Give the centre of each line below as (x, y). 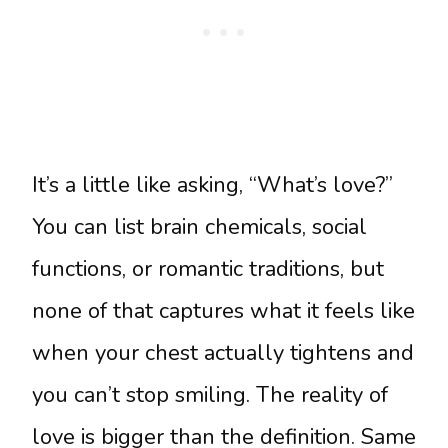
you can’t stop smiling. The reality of (210, 395)
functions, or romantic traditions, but (208, 269)
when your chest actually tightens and (223, 353)
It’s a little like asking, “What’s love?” (212, 185)
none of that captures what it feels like (223, 311)
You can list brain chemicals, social (199, 227)
